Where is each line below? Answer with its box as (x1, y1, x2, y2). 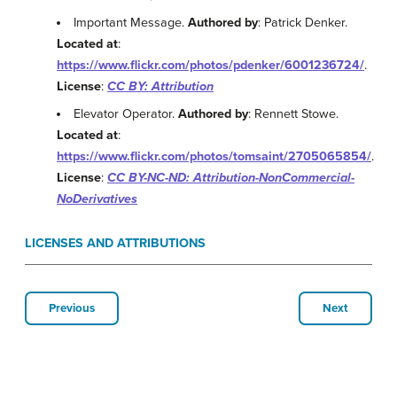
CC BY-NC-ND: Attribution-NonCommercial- (107, 170, 354, 185)
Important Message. (74, 14, 189, 30)
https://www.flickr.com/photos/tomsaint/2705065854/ (57, 149, 371, 164)
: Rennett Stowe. (248, 106, 339, 121)
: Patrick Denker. (258, 14, 348, 30)
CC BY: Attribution (107, 78, 214, 94)
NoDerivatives (57, 191, 137, 206)
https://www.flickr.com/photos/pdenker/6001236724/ (57, 57, 364, 73)
